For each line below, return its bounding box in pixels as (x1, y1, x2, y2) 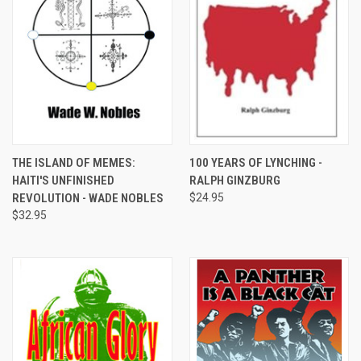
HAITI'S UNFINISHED (12, 172, 114, 188)
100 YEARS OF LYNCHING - (189, 155, 322, 170)
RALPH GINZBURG (189, 172, 280, 188)
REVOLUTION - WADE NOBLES (12, 190, 164, 205)
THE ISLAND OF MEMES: (12, 155, 135, 170)
